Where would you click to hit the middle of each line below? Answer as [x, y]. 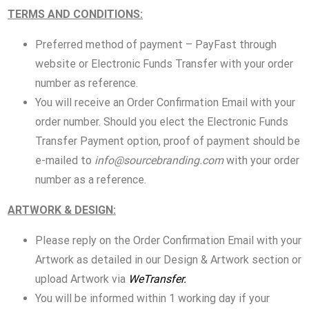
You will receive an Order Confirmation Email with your [165, 102]
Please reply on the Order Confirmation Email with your [168, 240]
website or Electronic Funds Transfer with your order [164, 63]
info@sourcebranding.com [159, 160]
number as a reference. [91, 179]
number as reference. [87, 83]
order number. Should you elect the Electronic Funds [162, 121]
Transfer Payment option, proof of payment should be [168, 141]
